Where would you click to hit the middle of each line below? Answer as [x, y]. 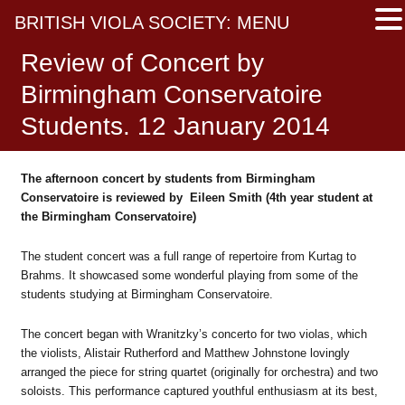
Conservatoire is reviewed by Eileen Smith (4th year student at [196, 198]
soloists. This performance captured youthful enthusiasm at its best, [199, 391]
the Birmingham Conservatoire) [108, 217]
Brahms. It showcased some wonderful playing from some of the [189, 275]
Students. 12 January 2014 [175, 126]
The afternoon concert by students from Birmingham [168, 179]
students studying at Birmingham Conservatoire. [146, 294]
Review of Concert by [142, 63]
